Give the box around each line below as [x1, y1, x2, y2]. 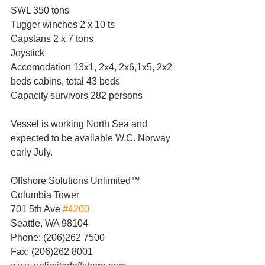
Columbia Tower [11, 190, 79, 201]
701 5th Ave [11, 204, 63, 215]
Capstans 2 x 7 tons [11, 34, 93, 44]
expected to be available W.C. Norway [11, 133, 173, 144]
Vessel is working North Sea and [11, 119, 150, 130]
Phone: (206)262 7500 [11, 232, 105, 243]
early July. [11, 147, 53, 158]
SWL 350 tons [11, 5, 69, 16]
